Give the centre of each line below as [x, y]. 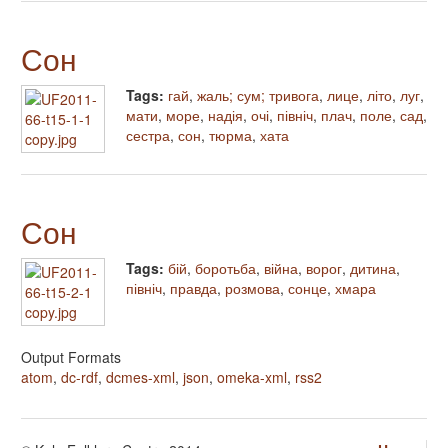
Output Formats [71, 357]
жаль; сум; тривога [258, 95]
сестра [148, 135]
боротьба [225, 268]
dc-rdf [79, 377]
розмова [252, 288]
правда [193, 288]
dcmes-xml [140, 377]
